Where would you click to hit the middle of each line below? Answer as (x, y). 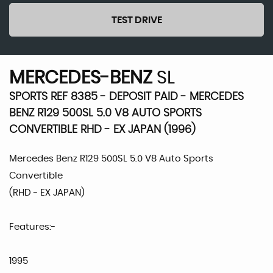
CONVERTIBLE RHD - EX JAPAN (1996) (102, 130)
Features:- (32, 227)
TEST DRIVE (136, 20)
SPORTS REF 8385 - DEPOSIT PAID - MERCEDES (126, 97)
